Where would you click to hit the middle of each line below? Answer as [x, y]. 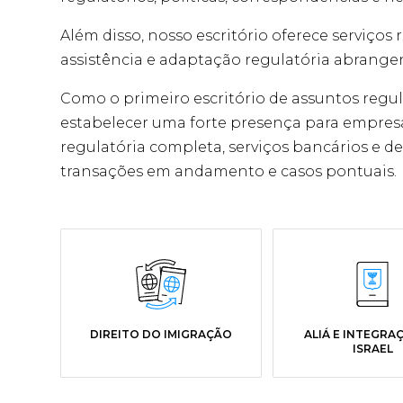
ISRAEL [372, 349]
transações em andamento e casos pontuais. [229, 171]
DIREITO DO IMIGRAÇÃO [161, 334]
